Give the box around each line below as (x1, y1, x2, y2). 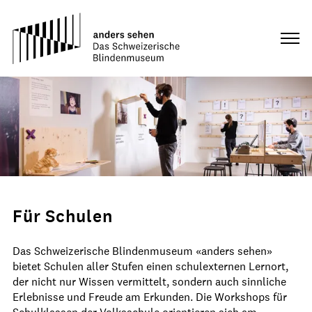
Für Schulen (13, 204, 113, 228)
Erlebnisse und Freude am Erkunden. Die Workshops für (13, 289, 287, 304)
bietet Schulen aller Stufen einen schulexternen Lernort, (13, 258, 288, 274)
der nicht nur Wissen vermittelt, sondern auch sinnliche (13, 274, 286, 289)
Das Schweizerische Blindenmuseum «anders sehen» (13, 243, 272, 258)
